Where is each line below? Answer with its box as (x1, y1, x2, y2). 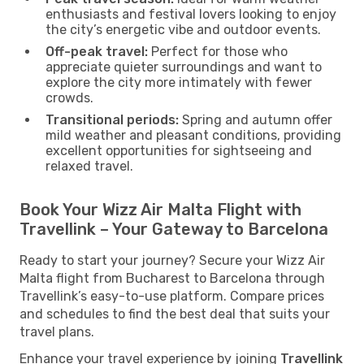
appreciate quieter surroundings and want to (45, 58, 322, 75)
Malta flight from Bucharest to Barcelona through (19, 270, 325, 286)
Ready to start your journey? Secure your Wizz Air (19, 252, 325, 268)
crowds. (45, 89, 93, 106)
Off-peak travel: (45, 43, 148, 59)
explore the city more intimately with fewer (45, 74, 312, 90)
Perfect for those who (148, 43, 288, 59)
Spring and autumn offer (179, 111, 332, 128)
